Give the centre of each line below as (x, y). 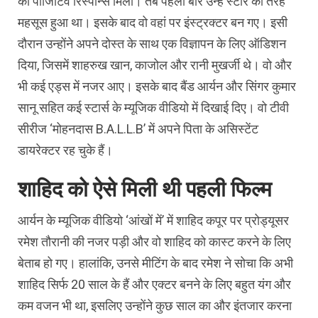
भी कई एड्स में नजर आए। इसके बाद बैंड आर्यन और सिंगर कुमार (157, 86)
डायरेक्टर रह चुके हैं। (65, 150)
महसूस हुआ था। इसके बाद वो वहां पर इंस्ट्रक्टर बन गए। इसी (153, 22)
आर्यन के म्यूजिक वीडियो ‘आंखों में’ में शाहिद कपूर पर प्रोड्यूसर (153, 220)
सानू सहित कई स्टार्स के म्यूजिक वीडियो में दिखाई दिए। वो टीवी (153, 107)
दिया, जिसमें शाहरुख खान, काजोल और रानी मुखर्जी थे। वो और (155, 65)
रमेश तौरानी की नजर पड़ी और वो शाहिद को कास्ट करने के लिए (154, 241)
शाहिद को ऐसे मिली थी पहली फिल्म (145, 189)
